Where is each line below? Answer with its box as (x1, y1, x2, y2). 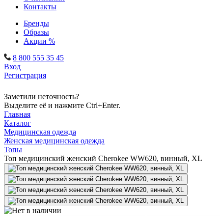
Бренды (24, 19, 49, 27)
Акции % (24, 37, 55, 45)
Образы (24, 28, 49, 36)
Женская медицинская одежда (4, 137, 105, 145)
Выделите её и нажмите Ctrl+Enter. (4, 101, 120, 110)
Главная (4, 110, 30, 118)
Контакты (24, 2, 56, 11)
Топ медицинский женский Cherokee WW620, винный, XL (4, 154, 202, 163)
